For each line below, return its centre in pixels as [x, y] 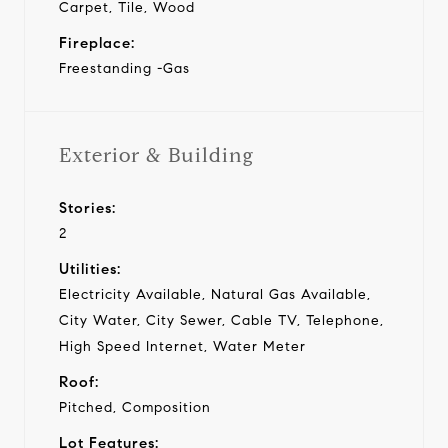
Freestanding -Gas [124, 68]
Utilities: [90, 268]
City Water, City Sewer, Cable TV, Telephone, [221, 320]
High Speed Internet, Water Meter [182, 346]
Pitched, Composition [135, 407]
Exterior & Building [156, 155]
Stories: [87, 207]
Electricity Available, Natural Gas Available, [215, 294]
